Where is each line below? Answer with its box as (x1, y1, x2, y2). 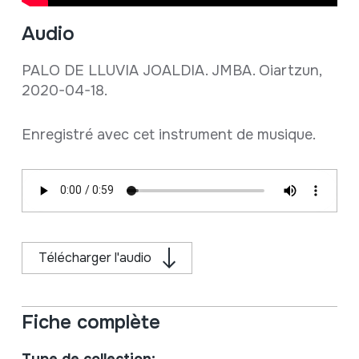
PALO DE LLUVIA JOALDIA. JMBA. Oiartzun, (21, 61, 321, 79)
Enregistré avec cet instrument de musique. (21, 125, 316, 143)
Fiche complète (21, 309, 160, 334)
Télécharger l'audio (38, 248, 151, 266)
